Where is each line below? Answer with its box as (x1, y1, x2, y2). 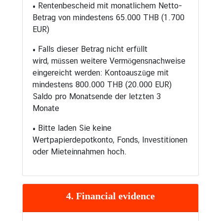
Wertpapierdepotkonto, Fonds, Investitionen (33, 135, 187, 145)
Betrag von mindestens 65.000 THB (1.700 (33, 13, 184, 23)
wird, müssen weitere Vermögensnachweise (33, 56, 185, 66)
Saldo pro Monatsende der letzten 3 (33, 92, 161, 102)
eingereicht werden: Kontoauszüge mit (33, 68, 169, 78)
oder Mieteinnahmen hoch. (33, 147, 127, 157)
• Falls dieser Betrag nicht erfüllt (33, 44, 147, 54)
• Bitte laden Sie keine (33, 123, 111, 133)
